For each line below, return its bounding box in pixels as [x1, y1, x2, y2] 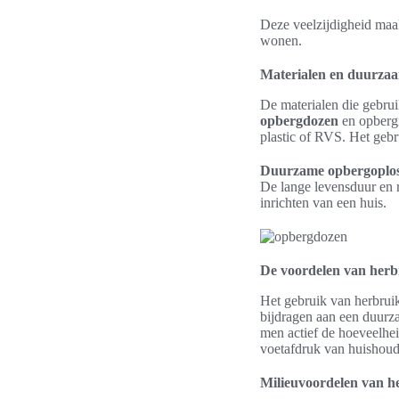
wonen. [260, 33, 302, 48]
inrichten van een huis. [260, 195, 387, 210]
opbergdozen [260, 113, 338, 128]
